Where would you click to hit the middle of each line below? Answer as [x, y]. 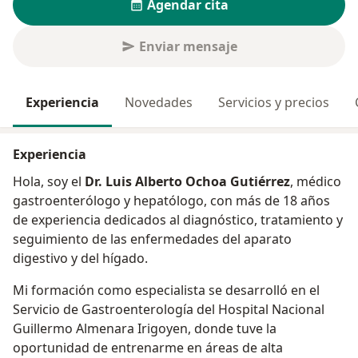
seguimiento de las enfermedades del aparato [152, 239]
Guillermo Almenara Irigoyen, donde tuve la [145, 329]
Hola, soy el [49, 182]
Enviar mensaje [188, 47]
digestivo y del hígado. [80, 259]
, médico [316, 182]
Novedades [159, 103]
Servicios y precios [274, 103]
